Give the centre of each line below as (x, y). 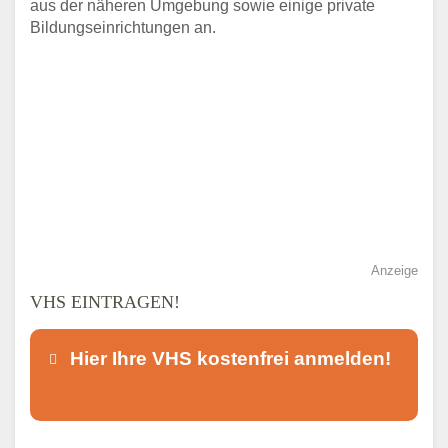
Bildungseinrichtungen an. (123, 28)
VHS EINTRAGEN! (105, 302)
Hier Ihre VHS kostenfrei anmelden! (230, 358)
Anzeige (394, 271)
